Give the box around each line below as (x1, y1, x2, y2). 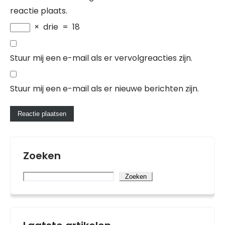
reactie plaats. (10, 5, 67, 17)
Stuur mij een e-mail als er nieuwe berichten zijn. (10, 83, 199, 94)
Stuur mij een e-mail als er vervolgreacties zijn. (10, 52, 192, 64)
